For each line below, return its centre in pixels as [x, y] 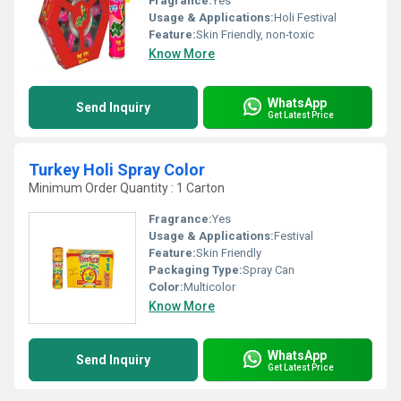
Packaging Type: [196, 270]
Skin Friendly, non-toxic [255, 34]
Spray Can [269, 270]
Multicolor [209, 287]
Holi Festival [305, 17]
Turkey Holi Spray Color [117, 170]
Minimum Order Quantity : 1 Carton [127, 188]
